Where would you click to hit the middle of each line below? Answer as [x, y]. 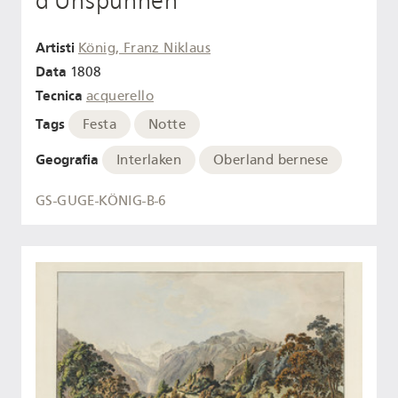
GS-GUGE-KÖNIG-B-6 [101, 200]
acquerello [120, 96]
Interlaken [149, 160]
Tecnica [59, 95]
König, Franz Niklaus [144, 48]
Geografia [67, 160]
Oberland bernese [271, 160]
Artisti [55, 48]
